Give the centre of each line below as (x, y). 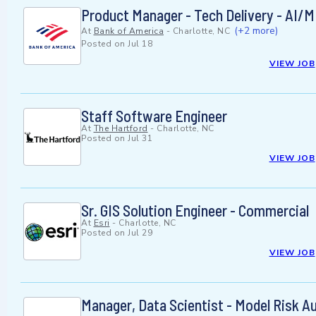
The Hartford (121, 129)
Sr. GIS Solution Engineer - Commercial (195, 211)
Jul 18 (140, 44)
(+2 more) (256, 31)
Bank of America (128, 31)
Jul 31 (140, 139)
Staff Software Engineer (154, 116)
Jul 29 (140, 233)
